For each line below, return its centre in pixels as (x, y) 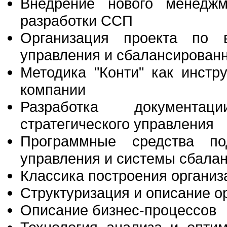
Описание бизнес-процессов (118, 210)
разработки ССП (77, 21)
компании (53, 89)
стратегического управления (117, 124)
